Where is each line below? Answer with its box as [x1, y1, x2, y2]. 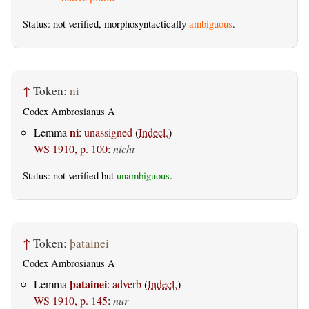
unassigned [84, 125, 132, 140]
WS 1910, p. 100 [34, 141, 108, 157]
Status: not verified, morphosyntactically [23, 17, 189, 30]
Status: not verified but [23, 169, 117, 183]
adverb [112, 277, 141, 292]
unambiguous [117, 169, 170, 183]
